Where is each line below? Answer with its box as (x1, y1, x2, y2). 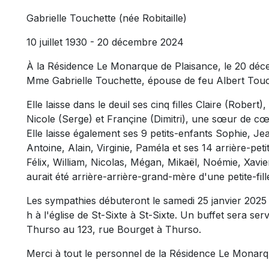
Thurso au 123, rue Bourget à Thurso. (26, 223, 204, 236)
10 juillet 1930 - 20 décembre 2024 (26, 36, 184, 49)
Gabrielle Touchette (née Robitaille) (26, 12, 190, 25)
